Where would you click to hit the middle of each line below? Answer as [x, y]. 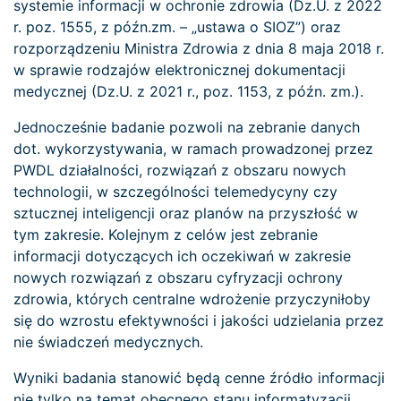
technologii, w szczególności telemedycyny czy [175, 191]
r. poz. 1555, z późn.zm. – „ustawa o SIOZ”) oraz [177, 26]
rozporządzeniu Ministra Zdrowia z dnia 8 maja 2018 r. [199, 48]
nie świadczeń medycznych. [108, 341]
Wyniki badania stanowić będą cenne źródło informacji [199, 377]
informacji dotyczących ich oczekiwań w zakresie [182, 256]
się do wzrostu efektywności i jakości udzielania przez [199, 320]
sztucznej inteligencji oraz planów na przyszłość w [186, 213]
